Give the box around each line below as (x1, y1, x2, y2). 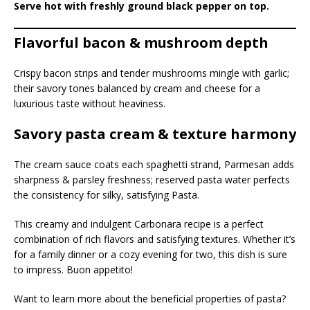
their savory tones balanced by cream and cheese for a (14, 82, 260, 95)
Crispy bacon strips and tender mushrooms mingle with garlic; (14, 66, 289, 80)
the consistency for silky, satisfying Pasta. (14, 188, 199, 202)
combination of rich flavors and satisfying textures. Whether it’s (14, 232, 295, 246)
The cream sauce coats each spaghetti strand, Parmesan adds (14, 158, 294, 172)
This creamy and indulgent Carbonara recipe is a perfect (14, 217, 264, 231)
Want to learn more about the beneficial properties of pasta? (14, 292, 286, 306)
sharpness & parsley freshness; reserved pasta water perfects (14, 173, 290, 187)
